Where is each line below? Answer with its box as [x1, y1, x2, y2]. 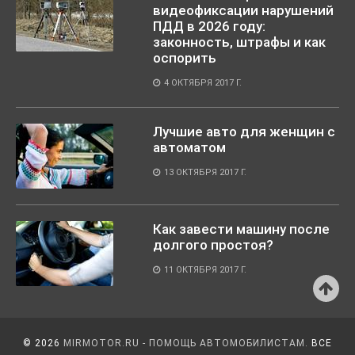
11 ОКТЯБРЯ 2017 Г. [164, 265, 246, 276]
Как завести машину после [153, 221, 330, 238]
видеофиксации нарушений [153, 2, 334, 19]
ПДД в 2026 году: [153, 18, 265, 35]
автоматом [153, 139, 226, 156]
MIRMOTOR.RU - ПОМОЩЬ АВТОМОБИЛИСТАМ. [63, 338, 308, 349]
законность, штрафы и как [153, 34, 326, 51]
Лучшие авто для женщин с [153, 124, 335, 140]
